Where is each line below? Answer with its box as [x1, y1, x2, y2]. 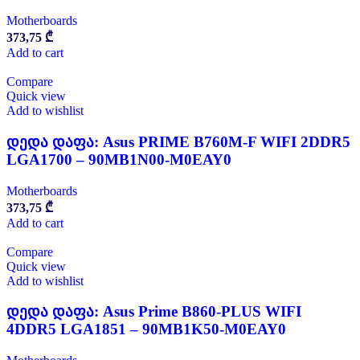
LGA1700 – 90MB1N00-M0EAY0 [6, 151, 231, 169]
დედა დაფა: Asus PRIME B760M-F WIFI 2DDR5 [6, 133, 350, 151]
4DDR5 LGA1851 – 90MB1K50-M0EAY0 [6, 321, 286, 338]
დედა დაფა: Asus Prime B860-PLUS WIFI [6, 303, 301, 321]
